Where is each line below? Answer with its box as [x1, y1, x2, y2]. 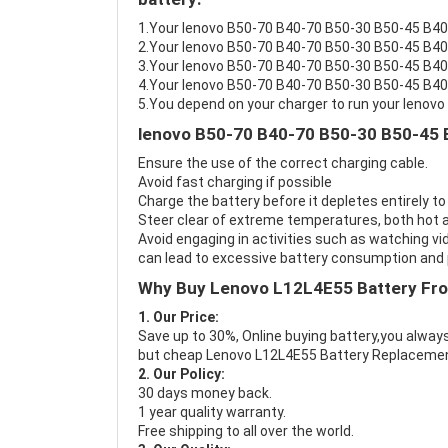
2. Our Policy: [138, 366, 225, 382]
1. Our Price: [138, 309, 219, 325]
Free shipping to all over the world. [138, 423, 354, 439]
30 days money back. [138, 385, 272, 401]
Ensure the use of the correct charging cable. [138, 155, 428, 171]
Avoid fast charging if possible [138, 174, 332, 190]
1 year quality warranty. [138, 404, 286, 420]
